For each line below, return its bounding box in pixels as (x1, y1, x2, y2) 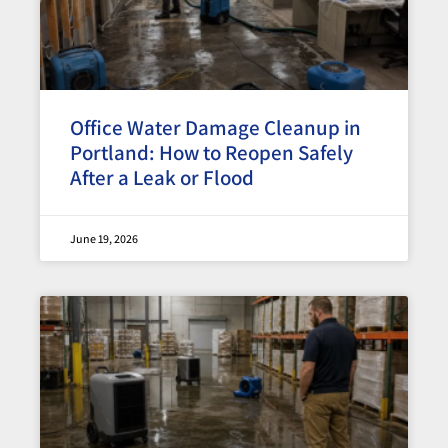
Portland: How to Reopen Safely (70, 138, 353, 166)
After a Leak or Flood (70, 163, 254, 191)
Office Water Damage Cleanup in (70, 113, 361, 141)
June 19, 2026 (70, 230, 138, 246)
